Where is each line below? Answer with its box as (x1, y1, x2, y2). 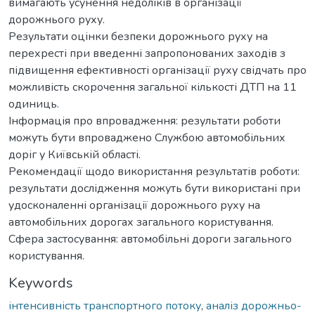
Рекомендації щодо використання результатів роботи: (8, 163, 300, 179)
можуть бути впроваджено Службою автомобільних (8, 129, 285, 146)
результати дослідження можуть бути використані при (8, 180, 300, 196)
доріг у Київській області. (8, 146, 141, 162)
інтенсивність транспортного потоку (8, 297, 201, 314)
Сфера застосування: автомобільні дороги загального (8, 231, 292, 247)
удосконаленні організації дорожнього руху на (8, 197, 260, 213)
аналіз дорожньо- (206, 297, 302, 314)
